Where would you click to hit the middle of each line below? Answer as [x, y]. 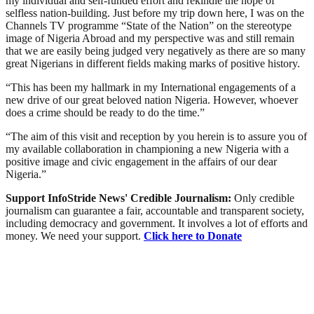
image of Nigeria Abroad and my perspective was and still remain [150, 38]
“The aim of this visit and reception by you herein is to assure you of [156, 136]
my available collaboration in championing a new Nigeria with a [147, 149]
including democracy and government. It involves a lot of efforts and [157, 223]
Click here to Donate [193, 235]
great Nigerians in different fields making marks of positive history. [153, 63]
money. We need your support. [75, 235]
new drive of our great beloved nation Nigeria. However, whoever [152, 100]
